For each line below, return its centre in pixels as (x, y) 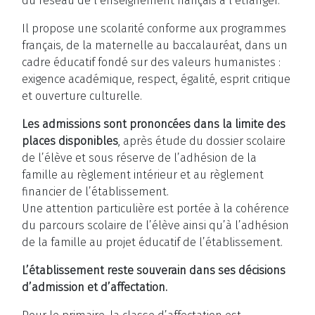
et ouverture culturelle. (82, 96)
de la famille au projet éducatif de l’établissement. (152, 243)
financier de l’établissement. (95, 192)
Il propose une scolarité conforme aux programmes (154, 29)
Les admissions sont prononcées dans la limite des (154, 124)
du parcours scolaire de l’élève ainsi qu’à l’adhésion (155, 226)
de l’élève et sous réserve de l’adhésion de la (139, 158)
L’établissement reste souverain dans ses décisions (154, 271)
